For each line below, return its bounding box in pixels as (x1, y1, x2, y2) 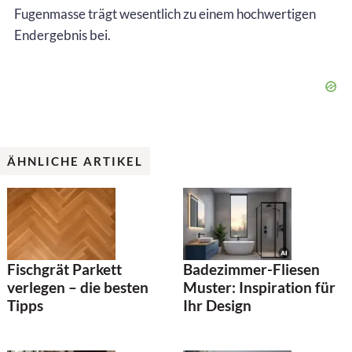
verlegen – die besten (7, 278, 148, 297)
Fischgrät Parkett (7, 260, 122, 279)
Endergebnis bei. (14, 26, 111, 43)
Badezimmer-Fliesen (183, 260, 320, 279)
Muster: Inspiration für (183, 278, 335, 297)
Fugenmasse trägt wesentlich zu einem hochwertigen (14, 5, 316, 22)
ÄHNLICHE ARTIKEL (7, 153, 143, 168)
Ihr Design (183, 296, 251, 315)
